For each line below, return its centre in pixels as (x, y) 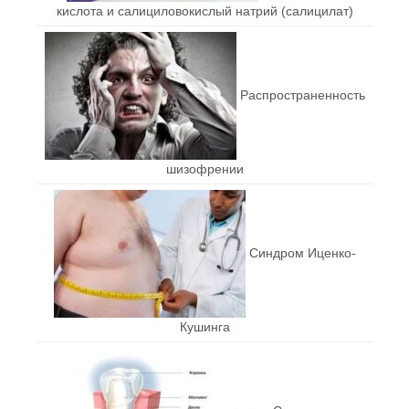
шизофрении (204, 169)
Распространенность (302, 94)
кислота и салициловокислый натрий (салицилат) (204, 11)
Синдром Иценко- (302, 252)
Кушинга (204, 327)
